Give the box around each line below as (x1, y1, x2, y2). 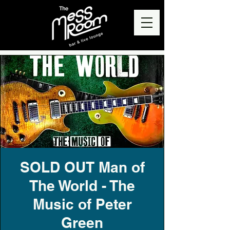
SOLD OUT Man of (20, 159, 145, 176)
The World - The (29, 177, 135, 194)
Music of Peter (32, 196, 132, 213)
